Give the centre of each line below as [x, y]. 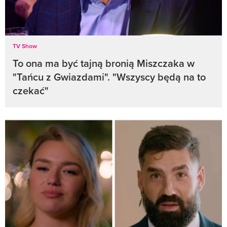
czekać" [31, 90]
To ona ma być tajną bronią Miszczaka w [104, 63]
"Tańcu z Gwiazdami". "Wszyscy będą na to [109, 77]
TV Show [25, 46]
